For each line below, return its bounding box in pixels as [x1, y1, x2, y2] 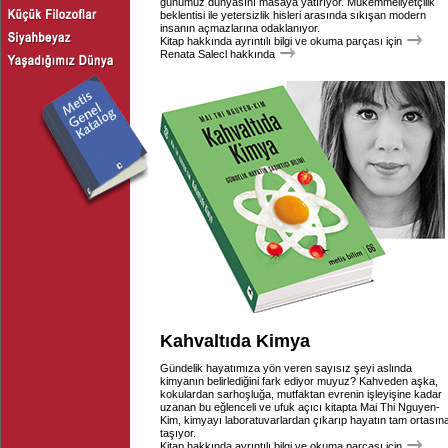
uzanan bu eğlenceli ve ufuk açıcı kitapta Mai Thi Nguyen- [160, 401, 440, 413]
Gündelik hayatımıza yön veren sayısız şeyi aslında [160, 362, 412, 374]
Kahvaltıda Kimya [160, 331, 310, 351]
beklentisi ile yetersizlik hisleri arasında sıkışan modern [160, 9, 426, 21]
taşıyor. [160, 427, 196, 439]
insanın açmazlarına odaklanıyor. [160, 22, 320, 34]
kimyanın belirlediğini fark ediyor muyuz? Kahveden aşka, [160, 375, 438, 387]
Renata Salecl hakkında [160, 48, 275, 60]
